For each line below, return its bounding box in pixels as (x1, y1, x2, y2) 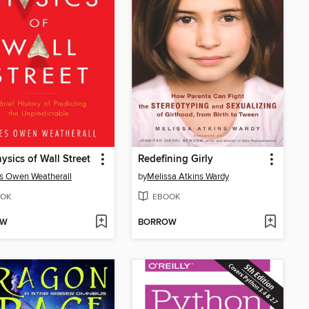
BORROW (138, 216, 177, 228)
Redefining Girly (138, 153, 213, 166)
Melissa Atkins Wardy (147, 171, 229, 183)
